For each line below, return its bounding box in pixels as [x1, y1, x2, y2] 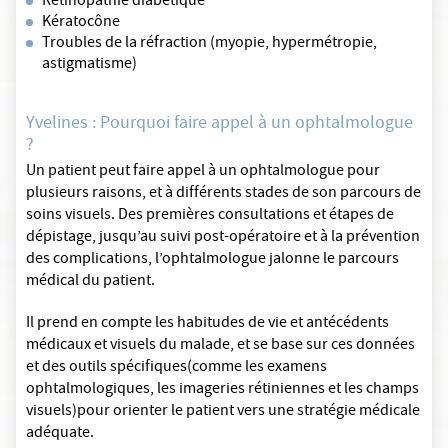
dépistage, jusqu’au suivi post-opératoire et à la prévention [26, 226, 420, 251]
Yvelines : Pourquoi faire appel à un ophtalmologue [26, 111, 413, 139]
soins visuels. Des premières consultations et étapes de [26, 204, 394, 229]
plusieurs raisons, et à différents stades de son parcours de [26, 182, 421, 207]
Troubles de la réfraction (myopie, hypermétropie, [42, 32, 377, 57]
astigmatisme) [42, 53, 137, 78]
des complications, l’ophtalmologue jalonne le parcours [26, 248, 399, 273]
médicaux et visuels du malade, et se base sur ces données [26, 334, 415, 359]
